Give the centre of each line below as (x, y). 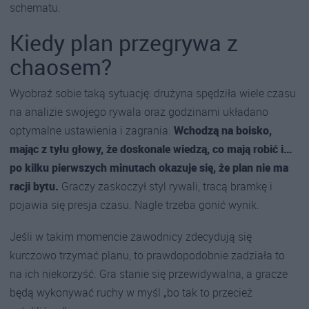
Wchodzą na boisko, (223, 130)
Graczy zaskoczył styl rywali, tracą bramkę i (166, 186)
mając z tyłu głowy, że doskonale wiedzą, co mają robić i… (151, 149)
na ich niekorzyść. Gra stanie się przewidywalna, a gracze (149, 274)
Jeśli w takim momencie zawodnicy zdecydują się (131, 237)
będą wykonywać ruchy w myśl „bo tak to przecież (131, 293)
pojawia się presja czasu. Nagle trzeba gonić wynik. (134, 205)
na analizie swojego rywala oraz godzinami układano (139, 111)
